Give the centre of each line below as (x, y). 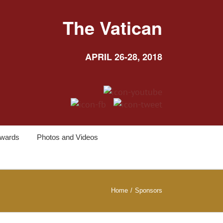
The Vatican (112, 27)
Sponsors (149, 191)
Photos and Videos (67, 137)
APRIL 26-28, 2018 (124, 57)
